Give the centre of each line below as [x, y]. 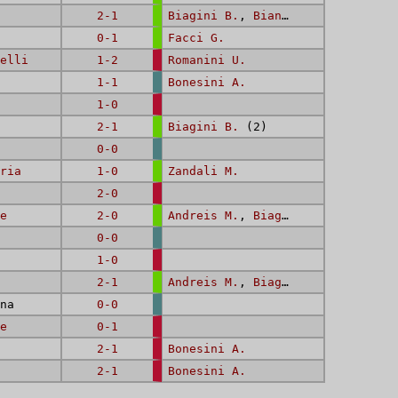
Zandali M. [203, 171]
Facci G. [196, 38]
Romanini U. [207, 60]
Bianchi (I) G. [267, 16]
